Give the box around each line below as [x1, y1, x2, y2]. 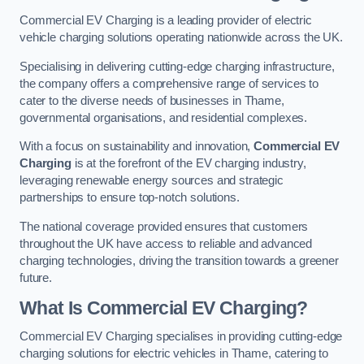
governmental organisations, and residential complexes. [19, 110, 308, 124]
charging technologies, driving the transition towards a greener [19, 253, 339, 267]
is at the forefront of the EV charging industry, [71, 157, 306, 171]
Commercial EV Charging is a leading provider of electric [19, 14, 312, 28]
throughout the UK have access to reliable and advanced [19, 236, 313, 250]
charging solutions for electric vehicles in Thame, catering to [19, 347, 328, 361]
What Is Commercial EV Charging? [19, 297, 308, 318]
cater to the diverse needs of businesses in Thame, [19, 93, 284, 107]
